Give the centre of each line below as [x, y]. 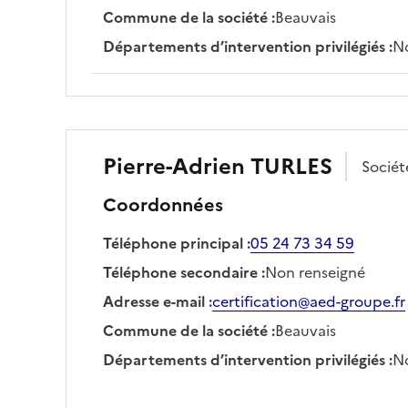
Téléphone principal [173, 243]
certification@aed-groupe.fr [309, 301]
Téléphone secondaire [180, 272]
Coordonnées [163, 204]
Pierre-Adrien [174, 166]
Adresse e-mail [154, 301]
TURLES [291, 166]
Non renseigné [315, 272]
